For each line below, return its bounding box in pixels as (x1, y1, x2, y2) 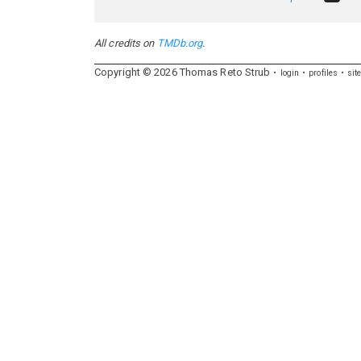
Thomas (179, 66, 218, 78)
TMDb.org (156, 37, 203, 49)
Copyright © (94, 66, 152, 78)
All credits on (94, 37, 157, 49)
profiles (309, 68, 338, 78)
